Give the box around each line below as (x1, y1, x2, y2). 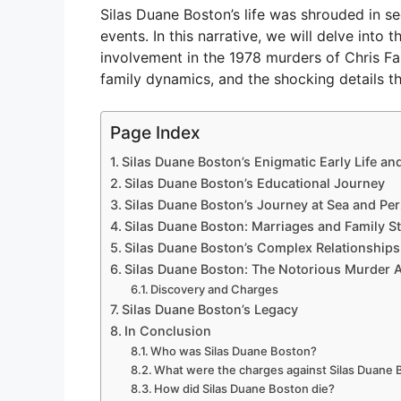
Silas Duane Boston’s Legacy (121, 302, 298, 318)
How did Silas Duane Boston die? (154, 381, 336, 397)
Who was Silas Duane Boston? (150, 344, 318, 359)
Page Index (110, 122, 200, 144)
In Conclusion (124, 323, 211, 339)
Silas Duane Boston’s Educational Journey (124, 175, 385, 192)
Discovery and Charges (150, 282, 279, 297)
